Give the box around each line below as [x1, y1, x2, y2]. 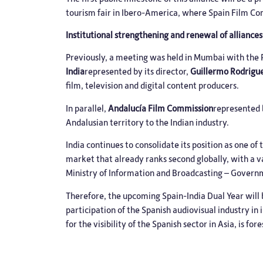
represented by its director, [85, 65, 190, 77]
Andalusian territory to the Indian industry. [66, 116, 229, 128]
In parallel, [66, 102, 108, 114]
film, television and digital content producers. [66, 79, 239, 92]
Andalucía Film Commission [108, 102, 213, 114]
